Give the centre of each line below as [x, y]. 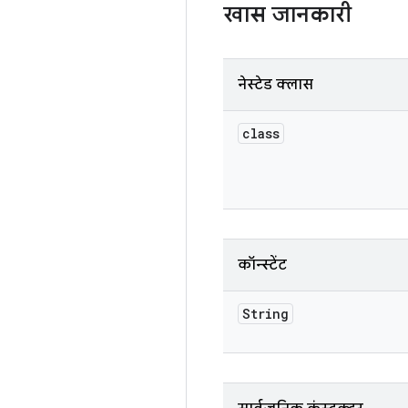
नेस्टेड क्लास [275, 85]
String [265, 314]
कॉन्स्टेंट [262, 265]
